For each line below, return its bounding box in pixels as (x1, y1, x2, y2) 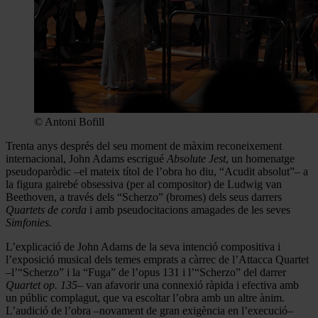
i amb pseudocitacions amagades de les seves (87, 203, 290, 216)
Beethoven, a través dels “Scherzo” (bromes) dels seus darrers (6, 190, 282, 203)
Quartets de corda (6, 203, 87, 216)
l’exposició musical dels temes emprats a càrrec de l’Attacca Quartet (6, 253, 309, 265)
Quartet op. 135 (6, 278, 77, 291)
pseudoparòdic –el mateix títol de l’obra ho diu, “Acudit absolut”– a (6, 165, 308, 177)
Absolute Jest (167, 152, 226, 165)
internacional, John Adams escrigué (6, 152, 167, 165)
